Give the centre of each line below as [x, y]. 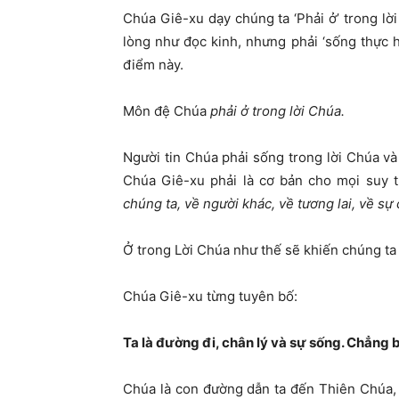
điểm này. [153, 65]
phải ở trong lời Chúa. [277, 111]
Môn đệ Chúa [167, 111]
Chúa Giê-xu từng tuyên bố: [210, 297]
